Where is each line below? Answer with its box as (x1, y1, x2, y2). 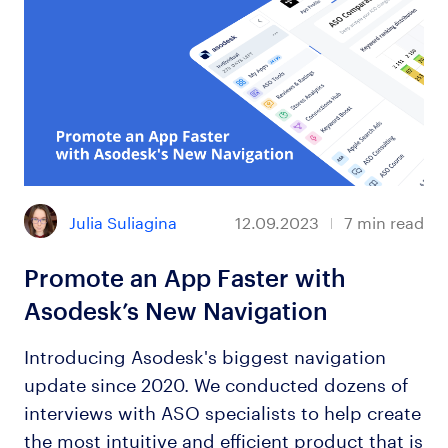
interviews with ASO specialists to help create (23, 395, 421, 424)
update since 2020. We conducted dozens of (23, 367, 408, 396)
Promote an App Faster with (23, 263, 346, 292)
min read (357, 208, 425, 234)
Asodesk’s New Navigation (23, 296, 328, 325)
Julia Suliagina (69, 207, 178, 233)
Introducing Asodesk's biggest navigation (23, 339, 386, 368)
